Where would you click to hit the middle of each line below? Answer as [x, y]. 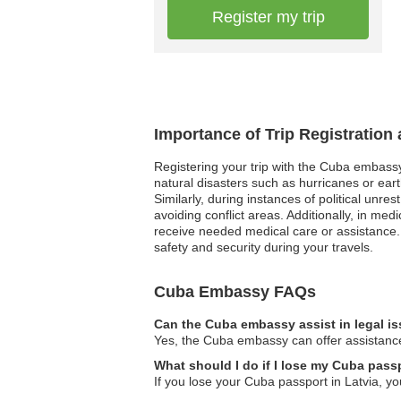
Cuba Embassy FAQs [235, 292]
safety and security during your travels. [264, 247]
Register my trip [268, 17]
